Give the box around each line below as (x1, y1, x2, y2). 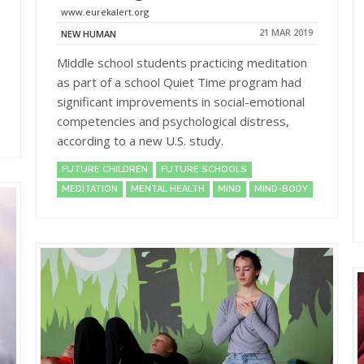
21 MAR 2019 (259, 26, 313, 38)
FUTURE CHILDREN (62, 163, 148, 175)
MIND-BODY (254, 183, 308, 194)
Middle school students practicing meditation (57, 54, 307, 71)
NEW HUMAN (61, 27, 116, 40)
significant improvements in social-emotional (57, 93, 305, 110)
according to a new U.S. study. (57, 132, 223, 149)
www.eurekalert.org (61, 6, 149, 18)
